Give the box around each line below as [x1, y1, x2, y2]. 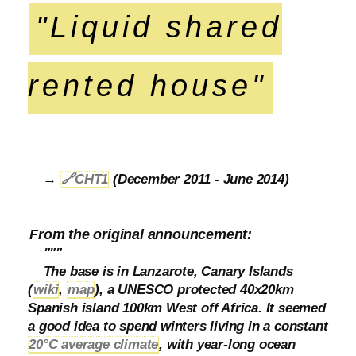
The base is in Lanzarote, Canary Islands [43, 264, 293, 279]
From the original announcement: [29, 226, 253, 242]
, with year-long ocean [159, 337, 296, 352]
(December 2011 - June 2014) [109, 172, 289, 187]
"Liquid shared [36, 10, 283, 44]
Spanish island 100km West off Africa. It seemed [28, 300, 326, 315]
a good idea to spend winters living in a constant [28, 319, 328, 334]
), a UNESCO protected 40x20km [95, 282, 294, 297]
